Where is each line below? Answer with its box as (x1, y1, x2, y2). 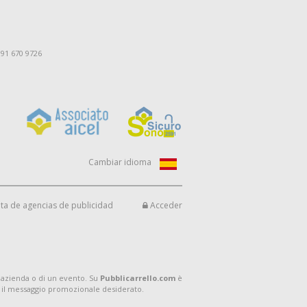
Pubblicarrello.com (99, 273, 175, 283)
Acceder (148, 199, 182, 211)
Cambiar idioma (88, 156, 151, 168)
